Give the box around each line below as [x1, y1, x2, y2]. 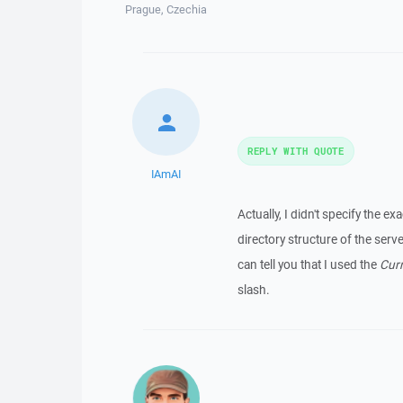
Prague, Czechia [125, 2, 208, 17]
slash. [237, 282, 270, 298]
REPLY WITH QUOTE [246, 144, 345, 157]
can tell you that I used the [237, 256, 380, 273]
